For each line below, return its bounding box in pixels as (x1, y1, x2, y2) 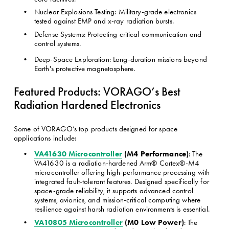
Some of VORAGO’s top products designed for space (13, 124, 178, 133)
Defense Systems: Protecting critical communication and (34, 29, 201, 39)
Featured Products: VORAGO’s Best (13, 84, 180, 99)
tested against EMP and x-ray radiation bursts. (34, 16, 174, 26)
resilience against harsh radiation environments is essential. (34, 204, 210, 214)
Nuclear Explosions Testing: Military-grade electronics (34, 7, 196, 17)
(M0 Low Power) (122, 217, 184, 227)
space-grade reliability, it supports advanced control (34, 186, 193, 195)
